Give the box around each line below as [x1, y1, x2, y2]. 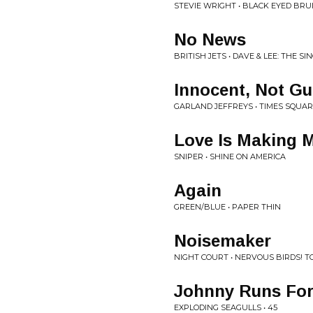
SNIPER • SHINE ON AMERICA [174, 152, 286, 161]
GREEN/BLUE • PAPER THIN [174, 202, 281, 212]
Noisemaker [174, 231, 271, 250]
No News [174, 30, 246, 49]
